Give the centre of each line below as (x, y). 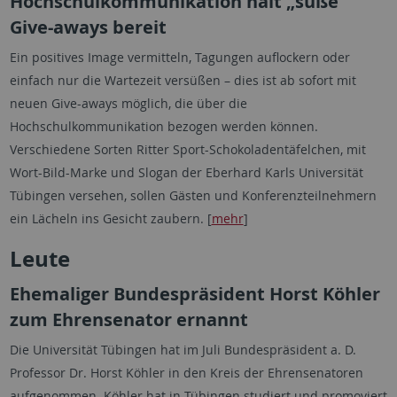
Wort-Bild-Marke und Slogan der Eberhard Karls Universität (186, 172)
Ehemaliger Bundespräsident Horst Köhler (195, 294)
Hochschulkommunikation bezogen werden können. (163, 126)
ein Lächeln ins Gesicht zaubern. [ (110, 218)
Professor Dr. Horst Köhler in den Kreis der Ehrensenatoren (186, 373)
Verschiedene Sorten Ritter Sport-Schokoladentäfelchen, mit (187, 149)
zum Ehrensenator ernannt (128, 319)
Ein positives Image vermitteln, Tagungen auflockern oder (179, 57)
